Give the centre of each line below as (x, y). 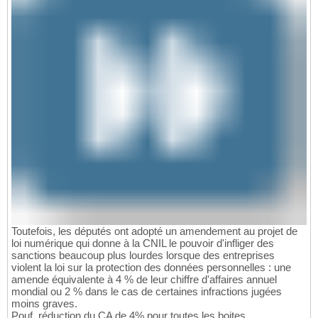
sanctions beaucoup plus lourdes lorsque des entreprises (143, 256)
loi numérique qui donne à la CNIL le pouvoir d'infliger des (143, 243)
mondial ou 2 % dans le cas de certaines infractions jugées (147, 292)
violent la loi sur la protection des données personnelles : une (151, 268)
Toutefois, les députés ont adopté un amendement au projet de (154, 231)
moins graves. (44, 304)
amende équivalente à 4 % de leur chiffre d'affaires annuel (144, 280)
